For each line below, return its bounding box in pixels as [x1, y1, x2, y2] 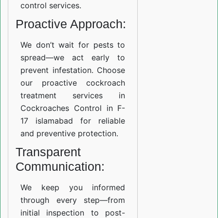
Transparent [16, 145, 81, 159]
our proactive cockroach [20, 78, 126, 88]
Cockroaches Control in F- [20, 103, 126, 113]
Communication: [16, 160, 105, 173]
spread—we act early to [20, 53, 126, 62]
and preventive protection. [20, 128, 118, 138]
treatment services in [20, 91, 126, 100]
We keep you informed [20, 182, 126, 192]
